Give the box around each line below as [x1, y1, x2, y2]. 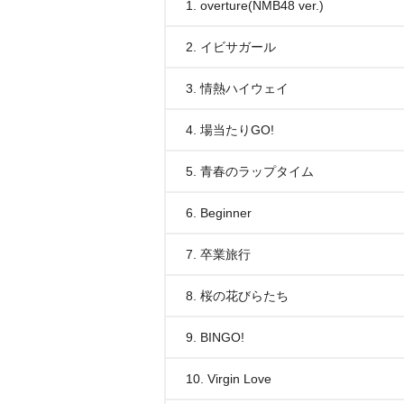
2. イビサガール [186, 40, 276, 54]
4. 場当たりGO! [186, 123, 274, 137]
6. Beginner [186, 206, 252, 220]
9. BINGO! [186, 330, 244, 344]
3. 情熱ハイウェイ [186, 81, 289, 96]
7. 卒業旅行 [186, 247, 251, 262]
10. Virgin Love [186, 372, 271, 386]
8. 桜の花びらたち [186, 289, 289, 303]
